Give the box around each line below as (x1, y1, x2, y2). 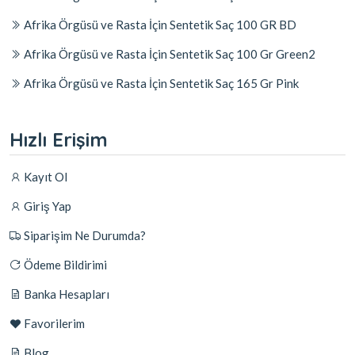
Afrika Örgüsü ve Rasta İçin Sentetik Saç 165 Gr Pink (21, 76, 299, 90)
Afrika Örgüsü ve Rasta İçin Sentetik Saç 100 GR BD (21, 17, 296, 32)
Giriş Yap (21, 199, 71, 213)
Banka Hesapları (21, 287, 109, 301)
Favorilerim (21, 316, 85, 330)
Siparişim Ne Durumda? (21, 228, 146, 242)
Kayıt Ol (21, 170, 67, 184)
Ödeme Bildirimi (21, 258, 107, 272)
